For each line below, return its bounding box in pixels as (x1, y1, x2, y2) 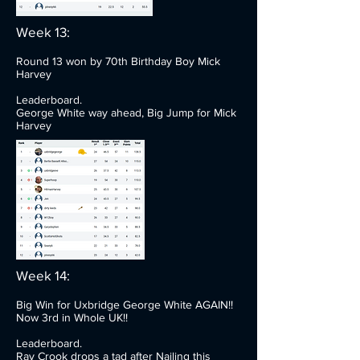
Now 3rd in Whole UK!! (16, 311, 128, 324)
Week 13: (16, 24, 70, 39)
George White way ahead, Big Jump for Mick (16, 106, 236, 119)
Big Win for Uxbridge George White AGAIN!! (16, 298, 233, 311)
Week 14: (16, 268, 70, 283)
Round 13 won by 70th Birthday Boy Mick (16, 55, 220, 67)
